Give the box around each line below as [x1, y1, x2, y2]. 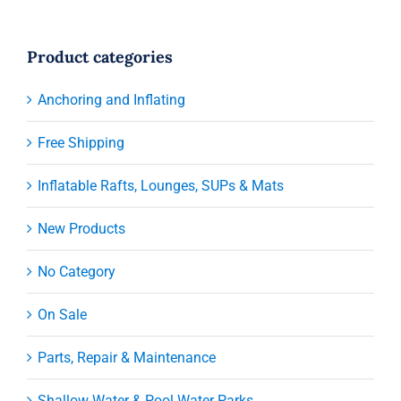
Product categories [26, 46, 173, 67]
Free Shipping [37, 133, 124, 151]
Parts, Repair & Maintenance [37, 348, 216, 366]
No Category [37, 262, 115, 280]
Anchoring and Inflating [37, 90, 185, 108]
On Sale [37, 305, 87, 323]
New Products [37, 219, 125, 237]
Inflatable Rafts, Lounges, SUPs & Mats [37, 176, 284, 194]
